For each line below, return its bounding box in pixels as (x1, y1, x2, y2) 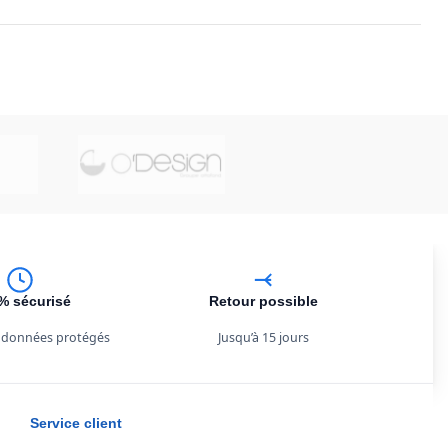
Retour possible (208, 294, 318, 309)
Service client (29, 415, 122, 431)
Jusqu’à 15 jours (217, 329, 309, 346)
